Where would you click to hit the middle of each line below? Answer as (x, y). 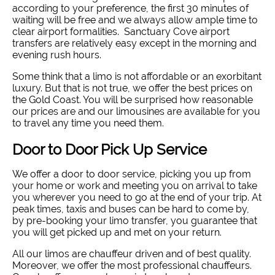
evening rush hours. (57, 55)
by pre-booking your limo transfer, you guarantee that (135, 221)
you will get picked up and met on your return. (117, 233)
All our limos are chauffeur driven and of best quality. (132, 254)
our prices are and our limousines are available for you (136, 111)
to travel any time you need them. (88, 123)
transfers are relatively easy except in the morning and (134, 43)
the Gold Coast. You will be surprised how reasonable (133, 99)
